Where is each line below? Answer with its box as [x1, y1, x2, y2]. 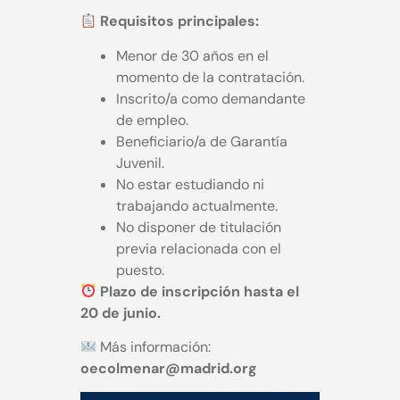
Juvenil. [115, 153, 164, 172]
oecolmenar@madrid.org [79, 358, 257, 378]
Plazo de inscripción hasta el [99, 281, 299, 301]
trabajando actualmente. [115, 196, 278, 215]
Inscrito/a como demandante [115, 88, 305, 108]
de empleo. [115, 110, 188, 129]
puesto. [115, 260, 164, 279]
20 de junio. [79, 303, 161, 322]
